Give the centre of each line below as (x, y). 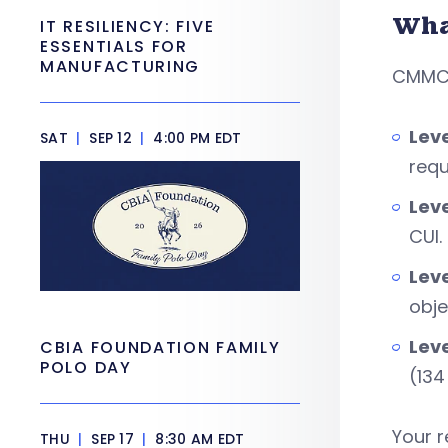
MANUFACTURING (120, 66)
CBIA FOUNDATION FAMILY (160, 347)
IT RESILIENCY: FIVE (127, 26)
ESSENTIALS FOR (114, 46)
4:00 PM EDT (195, 138)
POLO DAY (89, 367)
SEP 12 (110, 138)
